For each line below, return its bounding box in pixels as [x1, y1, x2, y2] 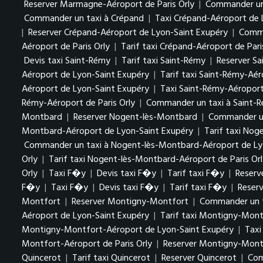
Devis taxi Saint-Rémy [24, 53, 110, 69]
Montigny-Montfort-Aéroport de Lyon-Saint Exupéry [22, 222, 236, 238]
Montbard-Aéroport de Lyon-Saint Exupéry [22, 124, 195, 139]
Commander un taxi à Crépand [24, 11, 144, 26]
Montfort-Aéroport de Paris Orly [22, 237, 152, 252]
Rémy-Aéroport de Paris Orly [22, 96, 135, 111]
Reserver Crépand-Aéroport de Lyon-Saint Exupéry [28, 25, 230, 41]
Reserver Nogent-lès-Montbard [73, 110, 197, 125]
